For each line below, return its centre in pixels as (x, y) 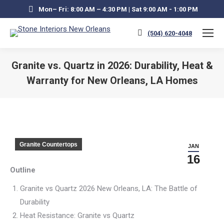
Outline (23, 170)
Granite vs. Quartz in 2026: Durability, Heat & (112, 65)
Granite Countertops (48, 144)
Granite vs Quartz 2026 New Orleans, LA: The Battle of (109, 188)
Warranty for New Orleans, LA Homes (112, 80)
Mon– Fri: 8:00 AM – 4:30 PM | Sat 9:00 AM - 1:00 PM (118, 9)
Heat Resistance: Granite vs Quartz (77, 215)
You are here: (134, 94)
